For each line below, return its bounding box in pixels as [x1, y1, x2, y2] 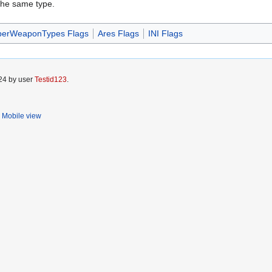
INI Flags [148, 29, 183, 39]
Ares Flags [97, 29, 139, 39]
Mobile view [2, 112, 41, 121]
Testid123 [35, 75, 67, 84]
